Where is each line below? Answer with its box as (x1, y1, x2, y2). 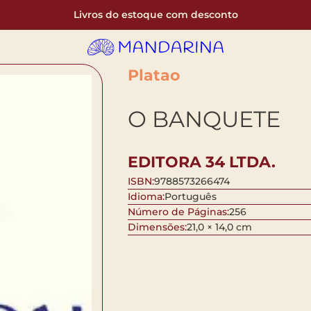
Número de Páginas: (127, 205, 229, 219)
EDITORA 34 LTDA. (127, 153, 276, 172)
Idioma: (127, 190, 165, 203)
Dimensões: (127, 221, 187, 234)
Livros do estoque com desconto (73, 8, 238, 21)
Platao (127, 66, 180, 85)
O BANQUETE (127, 105, 280, 133)
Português (164, 190, 217, 203)
